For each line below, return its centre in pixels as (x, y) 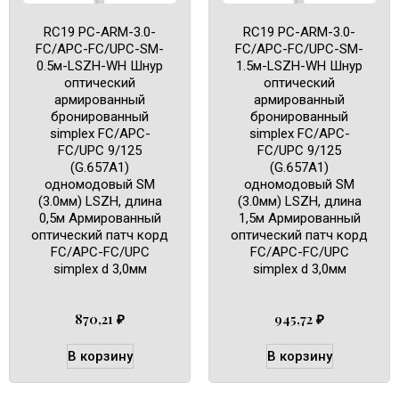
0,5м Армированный (100, 218)
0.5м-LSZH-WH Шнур (100, 65)
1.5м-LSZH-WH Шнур (299, 65)
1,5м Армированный (299, 218)
